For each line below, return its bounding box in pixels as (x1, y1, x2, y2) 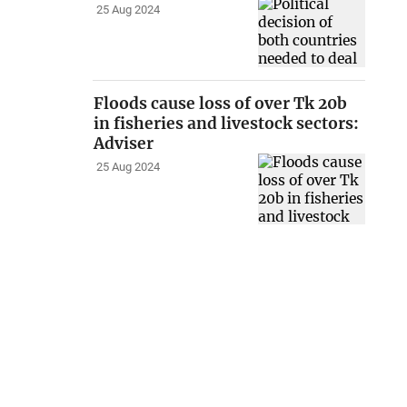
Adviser (94, 133, 154, 154)
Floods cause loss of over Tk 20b (94, 93, 348, 114)
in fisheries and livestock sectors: (94, 113, 360, 134)
